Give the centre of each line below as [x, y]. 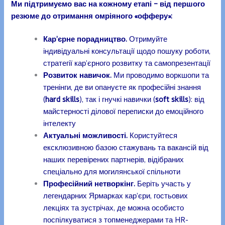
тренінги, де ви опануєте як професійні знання [122, 87]
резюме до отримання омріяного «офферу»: [94, 16]
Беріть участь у [163, 183]
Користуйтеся [153, 135]
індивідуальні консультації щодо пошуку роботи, [127, 51]
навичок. [96, 75]
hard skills [63, 99]
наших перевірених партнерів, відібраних [114, 159]
